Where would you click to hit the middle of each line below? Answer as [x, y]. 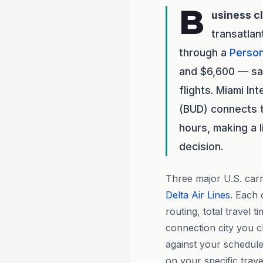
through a [204, 53]
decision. [201, 146]
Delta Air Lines [198, 195]
